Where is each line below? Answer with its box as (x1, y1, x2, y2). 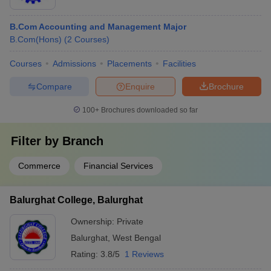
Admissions (53, 59, 96, 68)
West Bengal (113, 233, 161, 243)
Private (117, 217, 143, 226)
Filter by (11, 134, 62, 148)
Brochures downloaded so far (99, 106, 198, 114)
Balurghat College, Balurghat (10, 195, 143, 205)
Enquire (125, 81, 155, 91)
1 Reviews (125, 249, 164, 259)
